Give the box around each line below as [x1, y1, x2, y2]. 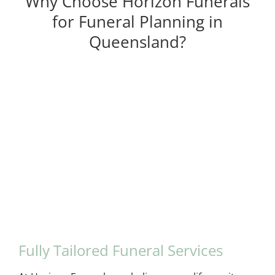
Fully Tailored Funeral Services [18, 240, 223, 261]
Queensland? [89, 30, 186, 53]
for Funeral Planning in [52, 10, 223, 33]
